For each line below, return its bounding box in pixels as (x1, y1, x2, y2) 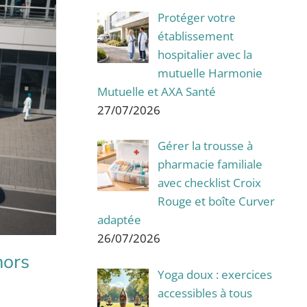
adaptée (97, 212, 141, 228)
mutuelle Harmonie (157, 64, 262, 81)
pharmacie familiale (157, 156, 262, 173)
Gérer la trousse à (157, 138, 253, 154)
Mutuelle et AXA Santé (97, 83, 216, 99)
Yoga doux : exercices (157, 266, 272, 282)
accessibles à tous (157, 284, 252, 301)
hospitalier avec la (157, 46, 252, 62)
